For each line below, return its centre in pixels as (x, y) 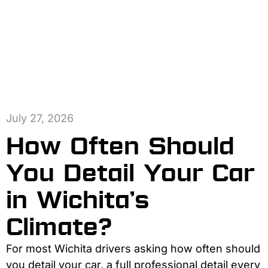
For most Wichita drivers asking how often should (133, 248)
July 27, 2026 (40, 118)
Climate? (59, 227)
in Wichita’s (78, 200)
